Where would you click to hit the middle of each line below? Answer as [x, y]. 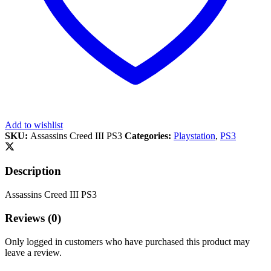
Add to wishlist [34, 125]
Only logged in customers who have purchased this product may [127, 241]
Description [33, 171]
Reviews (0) [33, 218]
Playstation [194, 135]
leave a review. [33, 252]
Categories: [149, 135]
